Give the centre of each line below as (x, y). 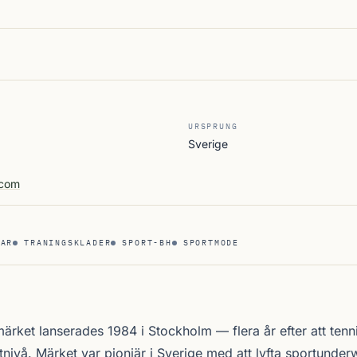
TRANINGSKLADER (68, 243)
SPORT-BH (147, 243)
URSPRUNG (213, 126)
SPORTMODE (211, 243)
